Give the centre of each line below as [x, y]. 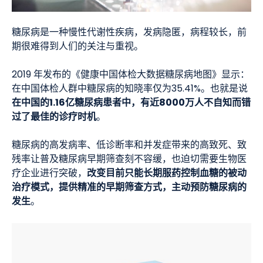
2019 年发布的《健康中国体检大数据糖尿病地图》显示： [131, 75]
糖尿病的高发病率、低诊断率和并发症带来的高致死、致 [129, 145]
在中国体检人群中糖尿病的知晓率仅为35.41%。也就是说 [130, 89]
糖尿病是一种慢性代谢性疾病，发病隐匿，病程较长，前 [129, 33]
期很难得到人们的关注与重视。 [77, 47]
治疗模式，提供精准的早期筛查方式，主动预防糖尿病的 [129, 188]
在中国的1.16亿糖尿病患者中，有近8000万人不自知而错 [131, 103]
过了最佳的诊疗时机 [54, 117]
